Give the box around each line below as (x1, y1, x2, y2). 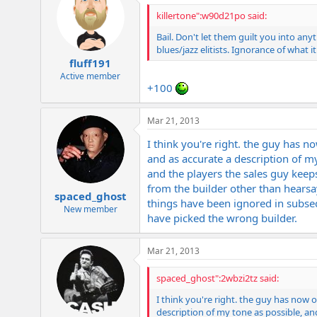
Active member (60, 70, 120, 83)
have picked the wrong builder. (147, 211, 297, 226)
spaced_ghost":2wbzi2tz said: (156, 272, 279, 285)
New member (63, 202, 117, 215)
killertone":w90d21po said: (156, 8, 267, 22)
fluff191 (69, 56, 111, 71)
